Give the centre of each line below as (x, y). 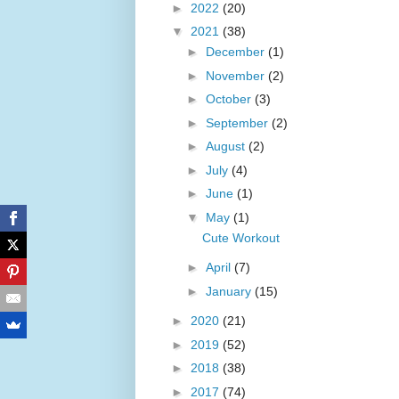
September (238, 122)
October (230, 99)
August (227, 147)
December (236, 52)
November (236, 75)
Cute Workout (240, 237)
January (230, 291)
